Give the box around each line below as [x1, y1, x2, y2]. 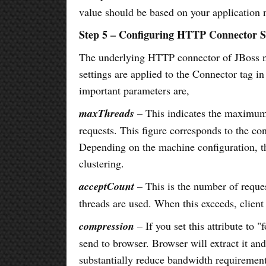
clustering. [79, 156, 125, 170]
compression [79, 218, 135, 233]
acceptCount [79, 178, 135, 194]
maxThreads [79, 105, 135, 121]
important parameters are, [79, 83, 190, 97]
